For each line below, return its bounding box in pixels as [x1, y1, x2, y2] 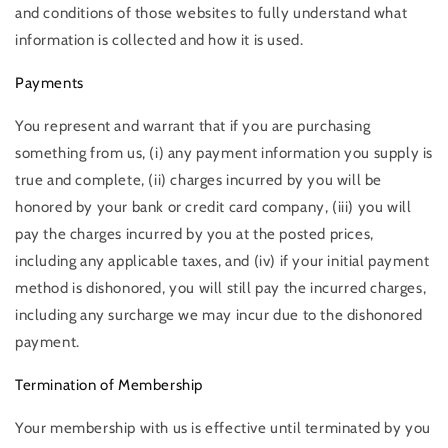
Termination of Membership [15, 375, 203, 394]
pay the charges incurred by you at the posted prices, [15, 224, 374, 243]
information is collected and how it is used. [15, 30, 304, 49]
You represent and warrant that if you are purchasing [15, 116, 371, 135]
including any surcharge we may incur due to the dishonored [15, 305, 423, 324]
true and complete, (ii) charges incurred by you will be [15, 170, 383, 189]
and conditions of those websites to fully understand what [15, 3, 408, 22]
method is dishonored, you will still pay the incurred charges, [15, 278, 427, 297]
